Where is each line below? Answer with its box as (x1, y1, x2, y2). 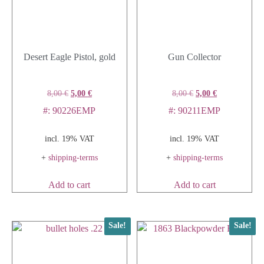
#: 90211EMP (169, 105, 221, 115)
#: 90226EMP (43, 105, 96, 115)
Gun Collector (168, 51, 222, 62)
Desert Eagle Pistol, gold (23, 51, 115, 62)
